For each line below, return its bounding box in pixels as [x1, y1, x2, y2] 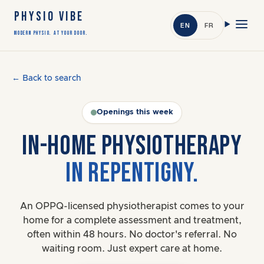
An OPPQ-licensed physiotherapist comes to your [19, 202, 245, 211]
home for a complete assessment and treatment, [22, 216, 242, 225]
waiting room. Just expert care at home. [42, 244, 222, 253]
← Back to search [12, 74, 81, 82]
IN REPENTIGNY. [65, 157, 199, 190]
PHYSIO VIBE [14, 9, 84, 25]
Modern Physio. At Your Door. [14, 30, 88, 37]
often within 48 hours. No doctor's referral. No [27, 230, 237, 239]
